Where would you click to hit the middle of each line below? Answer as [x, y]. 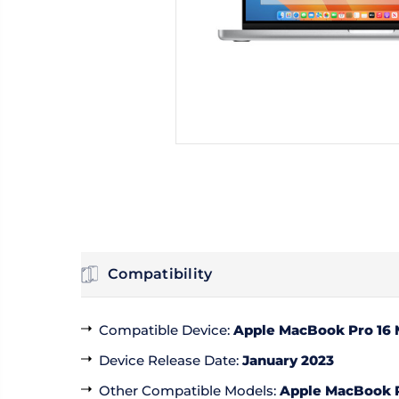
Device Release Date [167, 361]
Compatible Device [163, 330]
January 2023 [288, 361]
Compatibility [160, 274]
